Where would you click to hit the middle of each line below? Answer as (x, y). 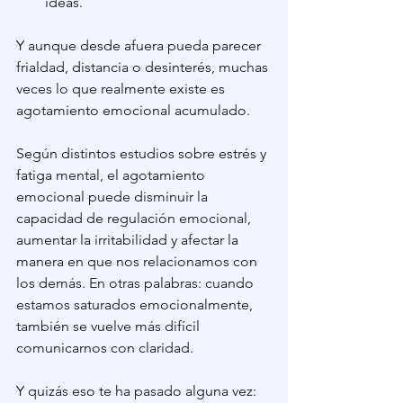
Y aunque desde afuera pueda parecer (140, 46)
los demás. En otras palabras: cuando (137, 283)
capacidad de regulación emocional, (135, 219)
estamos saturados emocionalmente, (136, 305)
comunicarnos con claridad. (105, 348)
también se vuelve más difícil (110, 327)
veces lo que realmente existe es (122, 89)
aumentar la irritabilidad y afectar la (129, 240)
